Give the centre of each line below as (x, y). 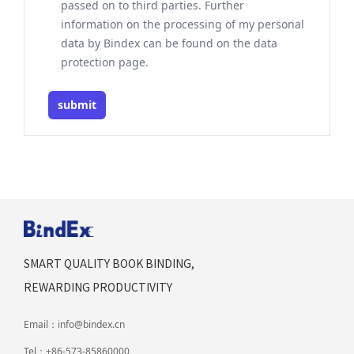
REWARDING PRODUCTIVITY (98, 287)
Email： (41, 325)
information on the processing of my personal (183, 24)
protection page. (105, 62)
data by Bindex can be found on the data (169, 43)
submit (77, 105)
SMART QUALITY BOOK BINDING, (109, 264)
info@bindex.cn (91, 325)
